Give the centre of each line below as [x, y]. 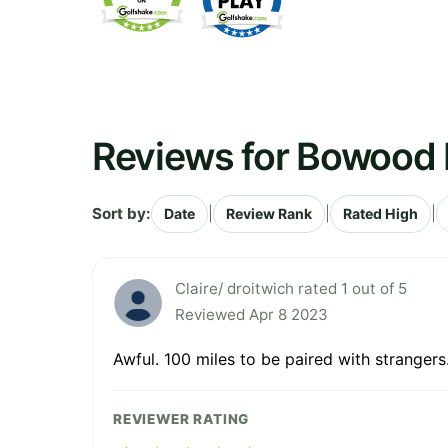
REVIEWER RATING [181, 418]
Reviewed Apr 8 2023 [251, 314]
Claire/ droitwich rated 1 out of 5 [291, 288]
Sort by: [121, 213]
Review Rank [269, 213]
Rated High [380, 213]
